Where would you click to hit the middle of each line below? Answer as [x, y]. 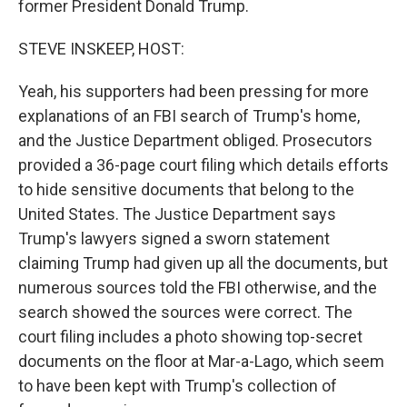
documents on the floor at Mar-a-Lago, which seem [201, 361]
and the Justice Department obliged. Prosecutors [195, 140]
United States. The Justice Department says [177, 214]
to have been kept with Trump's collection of [178, 386]
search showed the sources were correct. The [185, 312]
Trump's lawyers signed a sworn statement [174, 238]
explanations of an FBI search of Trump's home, [189, 116]
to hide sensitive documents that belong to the [186, 189]
